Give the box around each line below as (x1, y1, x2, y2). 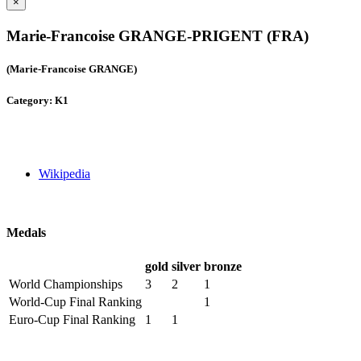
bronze (204, 259, 242, 274)
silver (172, 259, 201, 274)
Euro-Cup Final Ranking (9, 313, 135, 327)
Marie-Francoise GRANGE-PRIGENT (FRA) (6, 27, 309, 45)
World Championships (9, 277, 122, 292)
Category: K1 (6, 93, 68, 106)
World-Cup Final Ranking (9, 295, 142, 309)
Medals (6, 226, 46, 240)
